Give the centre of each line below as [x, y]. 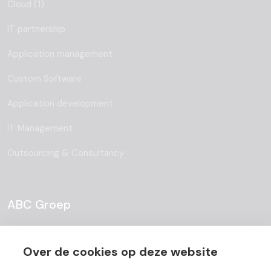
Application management [60, 54]
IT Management [40, 129]
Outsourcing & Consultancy [66, 153]
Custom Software [44, 79]
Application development [60, 104]
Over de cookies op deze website [120, 252]
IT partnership [36, 29]
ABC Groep [39, 205]
